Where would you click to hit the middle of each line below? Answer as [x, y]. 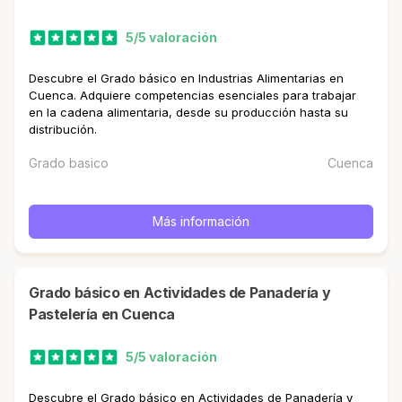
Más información [201, 221]
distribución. [63, 129]
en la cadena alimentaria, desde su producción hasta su [188, 112]
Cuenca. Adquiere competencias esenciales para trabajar [192, 95]
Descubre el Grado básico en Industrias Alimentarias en [186, 78]
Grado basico [69, 163]
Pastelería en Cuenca [102, 314]
